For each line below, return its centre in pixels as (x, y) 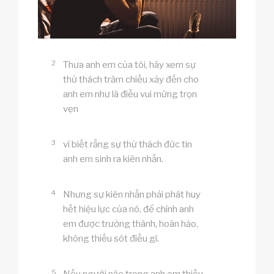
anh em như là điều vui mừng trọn (130, 94)
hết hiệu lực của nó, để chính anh (128, 209)
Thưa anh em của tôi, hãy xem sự (129, 65)
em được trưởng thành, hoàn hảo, (130, 224)
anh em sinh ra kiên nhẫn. (113, 159)
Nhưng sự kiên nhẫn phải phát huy (131, 194)
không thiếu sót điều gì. (111, 238)
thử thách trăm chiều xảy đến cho (131, 79)
